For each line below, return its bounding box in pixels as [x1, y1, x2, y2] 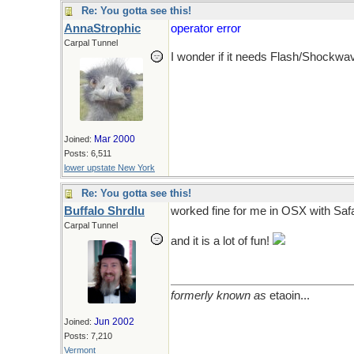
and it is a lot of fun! [171, 235, 273, 247]
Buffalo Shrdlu [64, 205, 145, 217]
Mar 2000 [94, 134, 135, 145]
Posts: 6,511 [64, 149, 111, 158]
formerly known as [171, 289, 266, 302]
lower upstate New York [64, 163, 155, 172]
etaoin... [266, 289, 310, 302]
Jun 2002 [94, 316, 134, 327]
